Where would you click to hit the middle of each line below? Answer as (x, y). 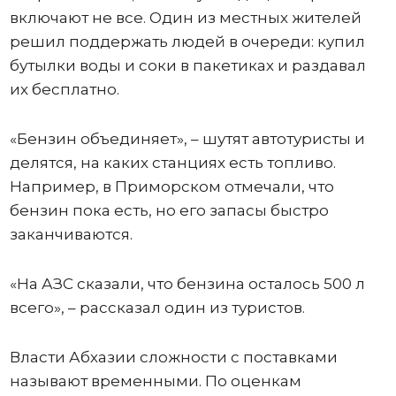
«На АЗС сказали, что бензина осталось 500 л (187, 284)
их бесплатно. (64, 90)
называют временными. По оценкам (155, 381)
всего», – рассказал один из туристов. (159, 308)
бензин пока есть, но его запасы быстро (169, 211)
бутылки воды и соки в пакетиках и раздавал (187, 66)
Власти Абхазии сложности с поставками (173, 358)
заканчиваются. (71, 235)
